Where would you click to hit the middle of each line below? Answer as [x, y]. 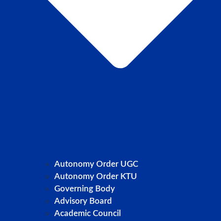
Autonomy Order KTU [96, 176]
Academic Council [88, 213]
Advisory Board [83, 201]
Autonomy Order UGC [96, 164]
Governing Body [85, 188]
